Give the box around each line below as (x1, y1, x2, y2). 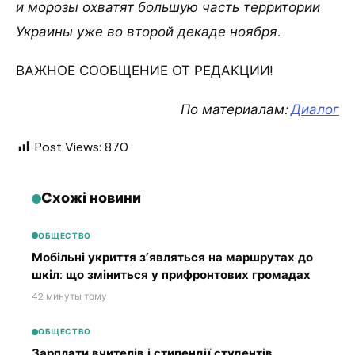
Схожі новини (41, 189, 141, 208)
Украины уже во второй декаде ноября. (16, 23, 280, 41)
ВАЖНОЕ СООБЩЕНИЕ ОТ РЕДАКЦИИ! (16, 62, 273, 80)
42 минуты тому (32, 289, 107, 303)
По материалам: (181, 101, 291, 119)
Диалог (291, 101, 339, 119)
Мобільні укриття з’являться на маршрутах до (32, 249, 313, 265)
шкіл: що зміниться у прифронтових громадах (32, 266, 311, 283)
